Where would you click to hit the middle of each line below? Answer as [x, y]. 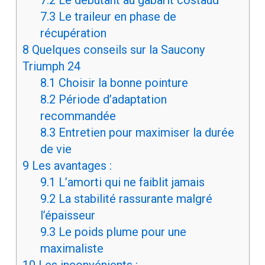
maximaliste [72, 249]
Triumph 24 [51, 67]
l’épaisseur [67, 216]
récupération [73, 33]
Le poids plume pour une [121, 232]
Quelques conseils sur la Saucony [117, 50]
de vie [56, 149]
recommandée [78, 116]
